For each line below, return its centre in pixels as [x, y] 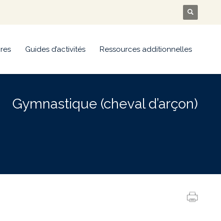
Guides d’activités [55, 49]
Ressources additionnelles [146, 49]
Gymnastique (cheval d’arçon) [105, 104]
